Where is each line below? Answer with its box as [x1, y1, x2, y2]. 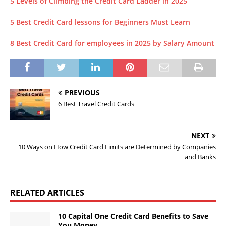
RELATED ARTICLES [10, 187, 84, 199]
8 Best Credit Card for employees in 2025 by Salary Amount [10, 38, 214, 48]
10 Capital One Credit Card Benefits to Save [58, 211, 208, 221]
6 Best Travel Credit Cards [58, 99, 134, 109]
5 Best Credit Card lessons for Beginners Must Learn [10, 17, 190, 27]
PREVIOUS [65, 88, 100, 98]
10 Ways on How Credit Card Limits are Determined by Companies [18, 142, 216, 152]
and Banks [185, 152, 216, 162]
